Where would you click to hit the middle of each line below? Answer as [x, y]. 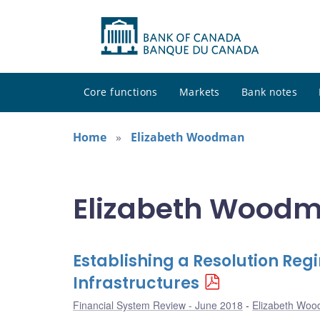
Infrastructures [136, 284]
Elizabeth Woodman [188, 137]
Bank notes [269, 92]
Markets [199, 92]
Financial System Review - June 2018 [158, 305]
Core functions [121, 92]
